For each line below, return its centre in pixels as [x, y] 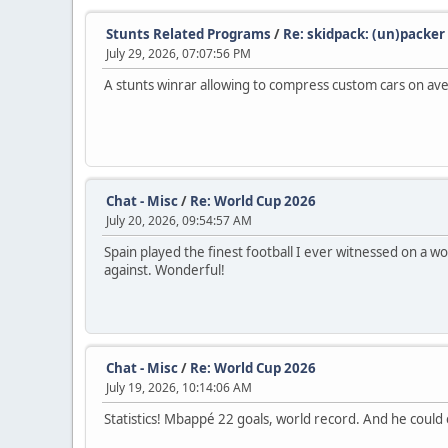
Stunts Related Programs [188, 34]
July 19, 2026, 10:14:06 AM [179, 388]
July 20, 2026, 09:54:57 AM [179, 221]
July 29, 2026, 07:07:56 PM [178, 54]
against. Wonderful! [164, 270]
